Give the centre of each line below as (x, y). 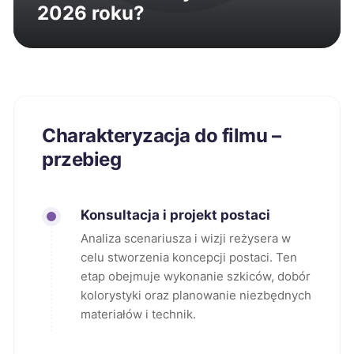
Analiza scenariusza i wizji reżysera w (186, 238)
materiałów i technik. (138, 314)
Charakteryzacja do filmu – (162, 136)
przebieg (82, 159)
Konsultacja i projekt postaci (175, 215)
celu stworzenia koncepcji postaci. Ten (189, 257)
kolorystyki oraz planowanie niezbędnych (196, 295)
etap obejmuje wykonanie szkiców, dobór (196, 276)
